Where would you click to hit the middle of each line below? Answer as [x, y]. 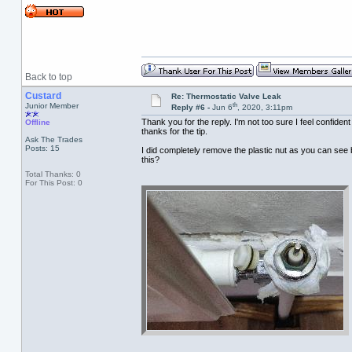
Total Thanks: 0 [53, 174]
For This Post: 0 [53, 183]
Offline [37, 122]
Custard [43, 96]
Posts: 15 [42, 148]
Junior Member [51, 106]
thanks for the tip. [174, 132]
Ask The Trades [53, 139]
